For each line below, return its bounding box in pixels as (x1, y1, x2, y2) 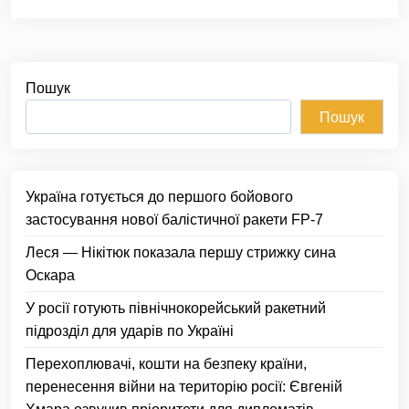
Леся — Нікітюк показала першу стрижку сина (26, 245, 336, 260)
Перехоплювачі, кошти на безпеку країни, (26, 356, 307, 372)
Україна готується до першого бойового (26, 189, 293, 204)
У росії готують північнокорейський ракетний (26, 300, 326, 316)
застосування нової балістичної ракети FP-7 (26, 212, 323, 227)
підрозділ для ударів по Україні (26, 323, 234, 339)
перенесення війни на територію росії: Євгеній (26, 379, 342, 394)
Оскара (26, 267, 75, 283)
